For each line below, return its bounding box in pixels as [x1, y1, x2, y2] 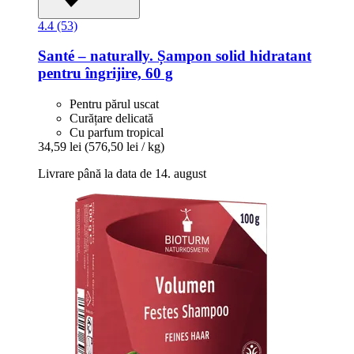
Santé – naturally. [38, 47, 153, 65]
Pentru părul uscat [70, 97, 159, 111]
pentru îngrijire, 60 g [38, 65, 173, 82]
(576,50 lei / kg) [85, 140, 164, 154]
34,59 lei [38, 140, 81, 154]
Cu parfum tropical [70, 126, 164, 140]
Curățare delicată [70, 111, 153, 126]
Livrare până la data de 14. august [38, 167, 206, 181]
